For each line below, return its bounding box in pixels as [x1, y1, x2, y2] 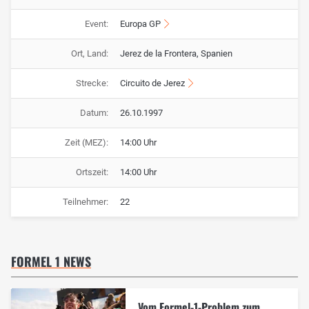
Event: [84, 19, 108, 30]
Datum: [79, 108, 108, 119]
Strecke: [75, 78, 108, 89]
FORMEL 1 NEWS [11, 252, 91, 271]
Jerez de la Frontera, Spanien [120, 48, 232, 59]
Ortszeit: [75, 167, 108, 178]
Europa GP [120, 19, 161, 30]
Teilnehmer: [62, 197, 108, 208]
